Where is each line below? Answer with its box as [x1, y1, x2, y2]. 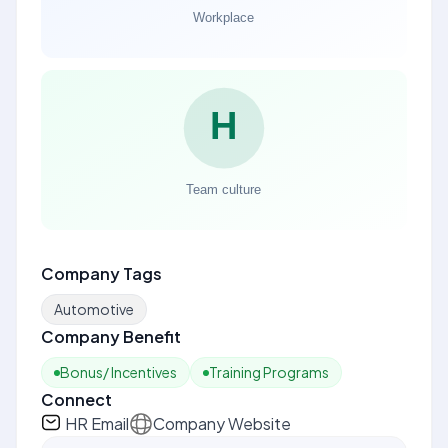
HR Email [65, 413, 129, 434]
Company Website [153, 413, 291, 434]
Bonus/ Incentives [60, 363, 177, 381]
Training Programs [209, 363, 329, 381]
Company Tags [41, 263, 162, 284]
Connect [41, 389, 112, 410]
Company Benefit [41, 326, 181, 347]
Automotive [54, 300, 134, 318]
